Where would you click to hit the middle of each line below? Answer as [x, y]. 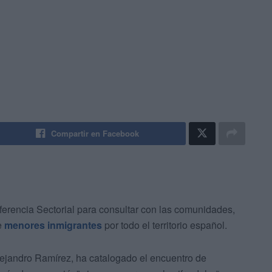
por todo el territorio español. [165, 225]
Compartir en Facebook [95, 134]
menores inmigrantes [53, 225]
